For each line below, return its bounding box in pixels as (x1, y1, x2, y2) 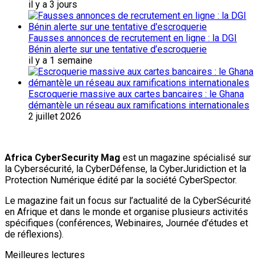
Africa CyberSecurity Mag (5, 151, 120, 163)
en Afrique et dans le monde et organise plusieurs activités (5, 206, 248, 217)
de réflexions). (5, 228, 64, 240)
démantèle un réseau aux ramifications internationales (28, 99, 249, 111)
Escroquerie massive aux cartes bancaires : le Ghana (28, 88, 244, 100)
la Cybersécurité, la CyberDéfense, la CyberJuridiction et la (5, 163, 246, 174)
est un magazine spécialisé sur (120, 151, 251, 163)
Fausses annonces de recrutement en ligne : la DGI (28, 32, 237, 44)
